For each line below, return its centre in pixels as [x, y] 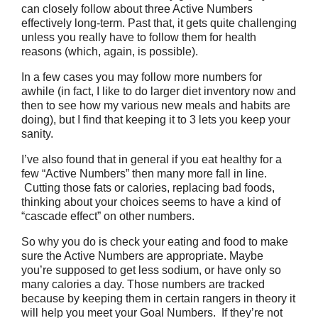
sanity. [37, 134]
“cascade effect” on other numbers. [108, 216]
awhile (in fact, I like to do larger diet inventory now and [159, 91]
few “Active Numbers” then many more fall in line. [144, 174]
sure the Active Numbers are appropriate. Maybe [142, 256]
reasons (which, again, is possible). [110, 51]
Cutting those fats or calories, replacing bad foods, [148, 188]
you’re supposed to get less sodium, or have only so [151, 270]
